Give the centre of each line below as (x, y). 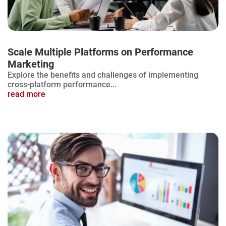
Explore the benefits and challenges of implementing (103, 75)
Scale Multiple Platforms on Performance (100, 52)
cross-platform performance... (62, 84)
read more (26, 94)
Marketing (31, 64)
